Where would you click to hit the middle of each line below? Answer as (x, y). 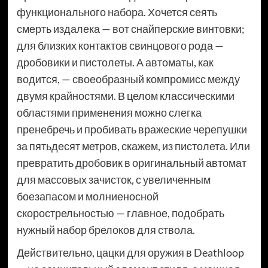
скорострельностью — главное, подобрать (120, 213)
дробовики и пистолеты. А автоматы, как (115, 63)
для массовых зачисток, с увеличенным (113, 180)
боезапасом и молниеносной (87, 197)
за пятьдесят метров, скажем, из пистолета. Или (133, 146)
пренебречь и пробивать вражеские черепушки (132, 130)
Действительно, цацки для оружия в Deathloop (130, 253)
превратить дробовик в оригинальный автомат (131, 163)
